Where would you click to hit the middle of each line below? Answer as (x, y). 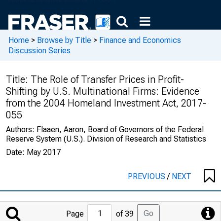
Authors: (21, 129)
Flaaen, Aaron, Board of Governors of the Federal (120, 129)
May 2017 (44, 152)
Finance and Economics (140, 40)
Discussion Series (39, 50)
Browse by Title (64, 40)
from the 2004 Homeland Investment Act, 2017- (106, 103)
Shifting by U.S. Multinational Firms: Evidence (103, 91)
